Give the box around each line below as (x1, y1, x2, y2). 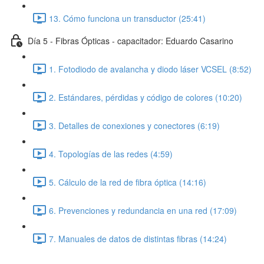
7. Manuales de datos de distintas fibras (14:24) (49, 232, 227, 245)
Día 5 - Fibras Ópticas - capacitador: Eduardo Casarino (28, 34, 233, 47)
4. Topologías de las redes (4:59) (49, 147, 173, 160)
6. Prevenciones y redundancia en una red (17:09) (49, 204, 237, 216)
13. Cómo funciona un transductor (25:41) (49, 12, 206, 24)
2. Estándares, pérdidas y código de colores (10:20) (49, 91, 242, 103)
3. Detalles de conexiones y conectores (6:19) (49, 119, 220, 131)
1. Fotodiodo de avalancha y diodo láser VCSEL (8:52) (49, 62, 252, 75)
